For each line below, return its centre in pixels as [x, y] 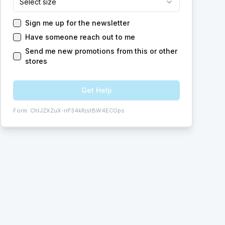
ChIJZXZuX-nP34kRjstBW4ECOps [77, 110]
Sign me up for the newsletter [77, 23]
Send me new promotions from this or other [101, 51]
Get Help [96, 90]
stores [36, 61]
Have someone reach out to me [80, 37]
